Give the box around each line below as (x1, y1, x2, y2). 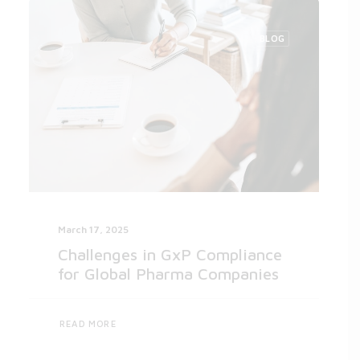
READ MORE (59, 317, 117, 329)
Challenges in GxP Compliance (58, 244, 282, 264)
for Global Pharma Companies (58, 264, 279, 283)
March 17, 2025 (58, 223, 129, 235)
